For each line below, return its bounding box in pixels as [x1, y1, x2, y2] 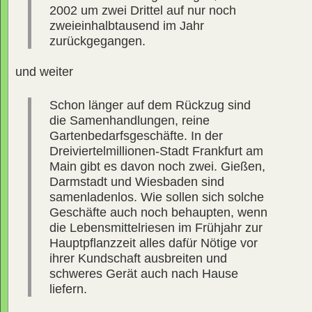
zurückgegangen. [49, 33, 146, 48]
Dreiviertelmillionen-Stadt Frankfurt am [49, 143, 263, 158]
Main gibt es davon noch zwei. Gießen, [49, 159, 265, 173]
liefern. [49, 281, 87, 296]
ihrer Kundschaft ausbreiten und [49, 251, 227, 265]
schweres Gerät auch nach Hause [49, 266, 238, 281]
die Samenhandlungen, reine [49, 113, 210, 127]
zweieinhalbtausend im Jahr [49, 18, 204, 33]
